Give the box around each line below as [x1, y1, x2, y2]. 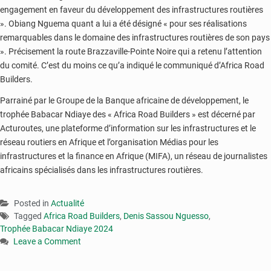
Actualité [51, 198, 84, 208]
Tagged [14, 211, 44, 221]
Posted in [14, 198, 51, 208]
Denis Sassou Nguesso [123, 211, 209, 221]
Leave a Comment [13, 236, 81, 246]
